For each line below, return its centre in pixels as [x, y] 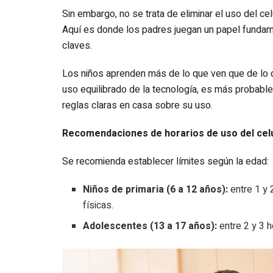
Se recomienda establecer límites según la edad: [165, 161]
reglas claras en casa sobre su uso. [137, 105]
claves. [77, 45]
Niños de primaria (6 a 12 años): [156, 189]
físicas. [98, 205]
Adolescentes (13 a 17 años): [150, 226]
